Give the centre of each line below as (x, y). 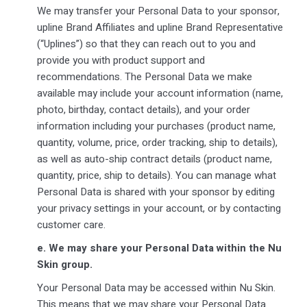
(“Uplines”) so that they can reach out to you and (146, 44)
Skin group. (64, 264)
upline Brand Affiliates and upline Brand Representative (160, 27)
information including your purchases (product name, (156, 126)
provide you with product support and (121, 60)
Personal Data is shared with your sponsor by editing (156, 192)
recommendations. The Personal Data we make (144, 76)
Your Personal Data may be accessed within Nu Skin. (156, 287)
